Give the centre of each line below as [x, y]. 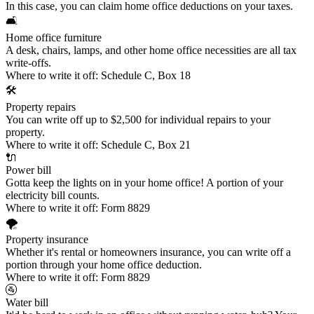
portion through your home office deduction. [104, 265]
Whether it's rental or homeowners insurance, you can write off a [148, 252]
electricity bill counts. [53, 196]
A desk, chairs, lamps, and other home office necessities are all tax [151, 50]
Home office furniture [54, 38]
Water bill [27, 303]
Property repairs [41, 107]
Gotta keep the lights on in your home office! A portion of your [144, 183]
